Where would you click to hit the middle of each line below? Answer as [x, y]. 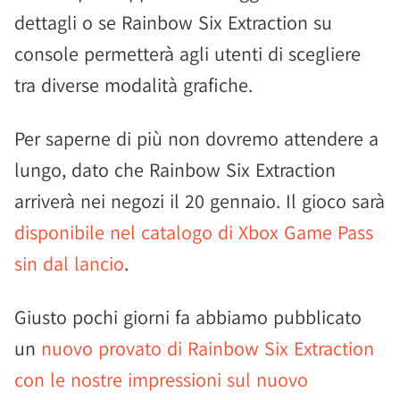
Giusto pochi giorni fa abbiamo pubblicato [188, 317]
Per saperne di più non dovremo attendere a [196, 138]
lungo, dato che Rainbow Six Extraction [175, 170]
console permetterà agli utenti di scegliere [187, 54]
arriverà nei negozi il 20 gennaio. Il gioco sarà [200, 201]
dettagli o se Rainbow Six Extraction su [173, 22]
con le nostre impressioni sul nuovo [161, 379]
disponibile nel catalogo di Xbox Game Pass [194, 232]
